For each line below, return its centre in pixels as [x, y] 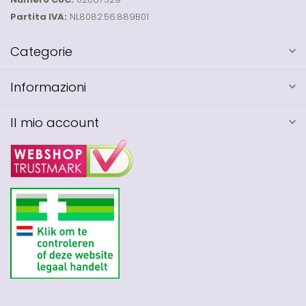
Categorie [41, 51]
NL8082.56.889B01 [108, 16]
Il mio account [55, 122]
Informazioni [48, 87]
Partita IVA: [39, 16]
